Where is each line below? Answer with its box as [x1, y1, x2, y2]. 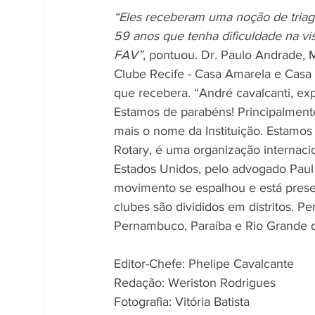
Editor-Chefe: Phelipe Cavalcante [114, 257, 297, 271]
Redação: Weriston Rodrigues [114, 276, 279, 290]
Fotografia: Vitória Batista [114, 295, 253, 309]
